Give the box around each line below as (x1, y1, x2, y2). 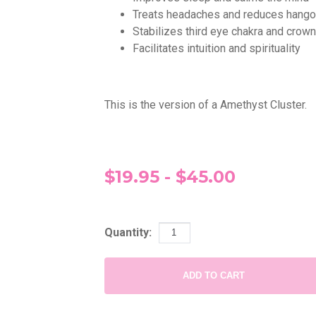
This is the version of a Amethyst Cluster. (104, 97, 307, 111)
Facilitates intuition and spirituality (132, 41, 303, 55)
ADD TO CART (183, 269, 245, 281)
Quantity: (104, 226, 152, 240)
